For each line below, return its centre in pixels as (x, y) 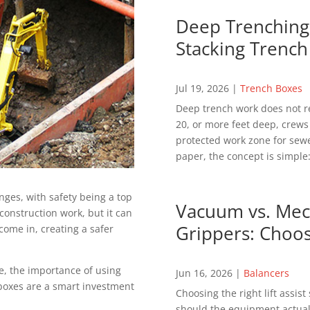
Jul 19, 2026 (202, 88)
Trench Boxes (271, 88)
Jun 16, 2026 (204, 273)
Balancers (266, 273)
